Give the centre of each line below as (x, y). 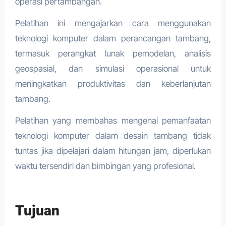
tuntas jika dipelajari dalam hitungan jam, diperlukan (113, 151)
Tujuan (37, 210)
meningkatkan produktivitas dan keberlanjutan (113, 83)
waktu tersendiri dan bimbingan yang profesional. (105, 166)
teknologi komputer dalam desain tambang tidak (113, 135)
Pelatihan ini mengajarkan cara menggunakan (113, 23)
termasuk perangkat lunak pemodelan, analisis (113, 53)
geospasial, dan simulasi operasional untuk (113, 68)
